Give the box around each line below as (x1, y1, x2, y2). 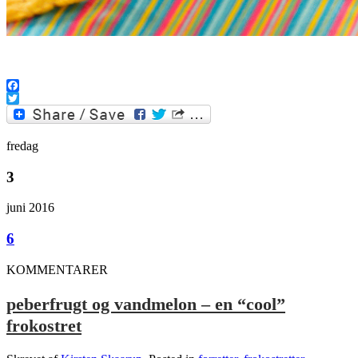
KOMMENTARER (6, 262, 108, 276)
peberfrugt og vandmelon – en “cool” (6, 294, 285, 314)
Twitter (6, 103, 42, 117)
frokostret (6, 316, 82, 336)
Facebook (6, 90, 56, 105)
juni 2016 (6, 201, 54, 215)
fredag (6, 138, 38, 153)
